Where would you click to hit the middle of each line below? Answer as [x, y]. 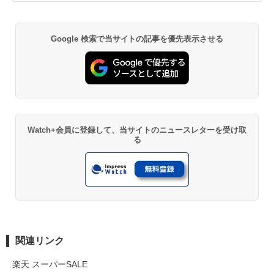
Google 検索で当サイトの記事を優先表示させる [137, 39]
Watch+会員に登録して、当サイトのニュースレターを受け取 [137, 130]
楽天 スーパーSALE [50, 265]
